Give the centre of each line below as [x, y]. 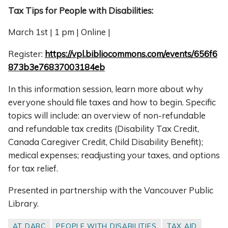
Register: [26, 54]
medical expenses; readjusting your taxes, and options [114, 155]
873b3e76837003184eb [56, 67]
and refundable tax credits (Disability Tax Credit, [104, 129]
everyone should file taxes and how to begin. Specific [112, 102]
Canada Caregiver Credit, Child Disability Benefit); [106, 142]
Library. [23, 203]
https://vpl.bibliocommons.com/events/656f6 [131, 54]
